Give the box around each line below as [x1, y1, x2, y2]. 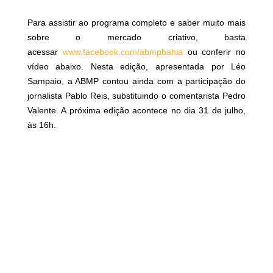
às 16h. [27, 120, 56, 130]
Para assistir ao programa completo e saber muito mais [27, 18, 246, 28]
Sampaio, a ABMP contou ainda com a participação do [27, 76, 246, 87]
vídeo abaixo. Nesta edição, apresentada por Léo [27, 62, 246, 72]
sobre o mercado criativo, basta [27, 32, 246, 43]
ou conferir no [187, 47, 246, 57]
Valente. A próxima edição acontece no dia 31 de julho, [27, 105, 246, 116]
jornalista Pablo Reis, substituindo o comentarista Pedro [27, 91, 246, 101]
